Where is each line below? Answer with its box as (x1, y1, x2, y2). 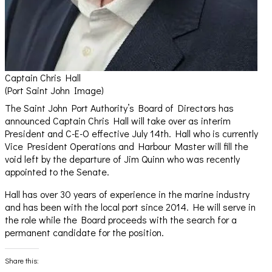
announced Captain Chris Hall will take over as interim (5, 114, 231, 127)
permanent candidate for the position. (5, 226, 164, 239)
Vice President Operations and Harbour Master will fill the (5, 140, 248, 153)
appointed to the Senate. (5, 165, 109, 178)
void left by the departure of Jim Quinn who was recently (5, 152, 240, 166)
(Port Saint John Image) (5, 84, 104, 97)
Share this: (5, 256, 39, 266)
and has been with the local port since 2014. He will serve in (5, 200, 256, 214)
